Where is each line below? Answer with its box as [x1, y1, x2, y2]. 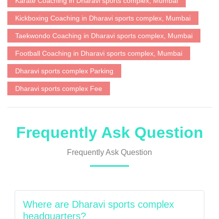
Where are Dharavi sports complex [23, 199, 174, 210]
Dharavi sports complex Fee [15, 85, 102, 92]
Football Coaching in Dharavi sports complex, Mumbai [15, 49, 182, 57]
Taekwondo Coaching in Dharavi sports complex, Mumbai [15, 32, 193, 40]
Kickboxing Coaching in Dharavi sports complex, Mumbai [15, 14, 191, 22]
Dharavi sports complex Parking [15, 67, 113, 75]
